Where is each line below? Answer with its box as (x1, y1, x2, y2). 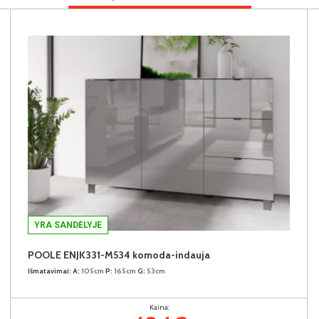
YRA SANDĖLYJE (34, 219, 102, 230)
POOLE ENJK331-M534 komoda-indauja (28, 248, 210, 261)
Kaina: (149, 302, 169, 312)
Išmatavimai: (28, 266, 71, 276)
